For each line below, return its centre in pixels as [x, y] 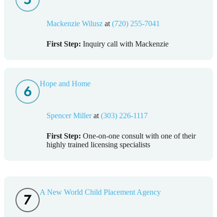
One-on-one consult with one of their [138, 136]
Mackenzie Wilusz [75, 24]
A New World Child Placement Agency [100, 192]
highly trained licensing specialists [98, 145]
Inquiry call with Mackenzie [125, 44]
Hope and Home [65, 84]
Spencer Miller [69, 116]
